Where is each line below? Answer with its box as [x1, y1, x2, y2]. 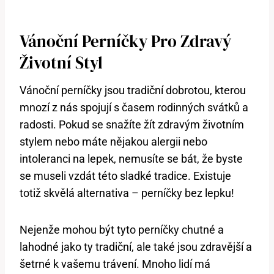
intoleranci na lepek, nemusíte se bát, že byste [20, 152, 243, 165]
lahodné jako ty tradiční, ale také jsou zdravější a [20, 240, 252, 253]
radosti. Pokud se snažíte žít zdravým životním [20, 117, 244, 131]
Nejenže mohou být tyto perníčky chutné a [20, 223, 224, 236]
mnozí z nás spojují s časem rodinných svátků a [20, 100, 248, 114]
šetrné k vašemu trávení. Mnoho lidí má [20, 257, 210, 270]
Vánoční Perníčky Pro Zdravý [20, 30, 231, 53]
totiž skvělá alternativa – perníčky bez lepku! [20, 186, 234, 199]
